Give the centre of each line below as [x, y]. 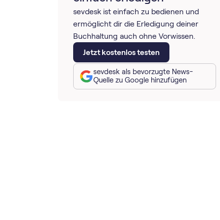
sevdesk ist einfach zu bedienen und [136, 11]
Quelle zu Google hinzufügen [140, 80]
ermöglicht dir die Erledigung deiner [136, 24]
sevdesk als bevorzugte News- [143, 72]
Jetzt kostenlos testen [122, 52]
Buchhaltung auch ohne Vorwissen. [135, 36]
